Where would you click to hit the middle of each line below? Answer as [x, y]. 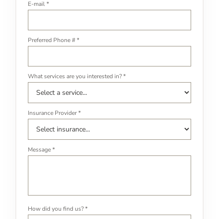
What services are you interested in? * [77, 76]
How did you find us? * [58, 208]
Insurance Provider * [54, 113]
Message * [41, 149]
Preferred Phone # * [54, 40]
